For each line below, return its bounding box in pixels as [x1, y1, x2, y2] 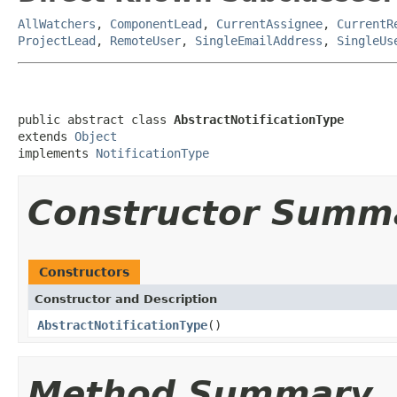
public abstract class [18, 112, 174, 127]
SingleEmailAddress [195, 33, 323, 48]
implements [18, 145, 96, 160]
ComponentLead [110, 16, 202, 31]
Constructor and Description [35, 292, 217, 306]
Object [74, 128, 117, 144]
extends [18, 128, 74, 144]
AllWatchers [18, 16, 96, 31]
